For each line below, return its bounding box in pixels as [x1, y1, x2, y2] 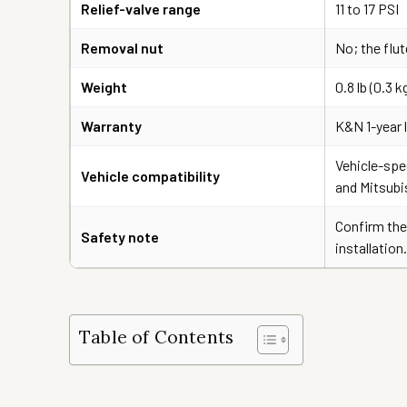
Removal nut [81, 39, 164, 56]
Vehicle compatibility [81, 167, 220, 184]
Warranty [81, 117, 142, 134]
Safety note [81, 228, 159, 245]
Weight [81, 78, 127, 95]
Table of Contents [79, 326, 234, 349]
